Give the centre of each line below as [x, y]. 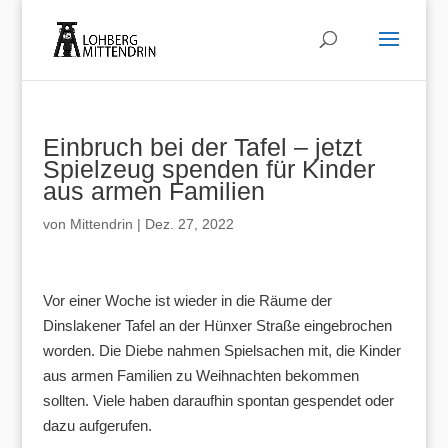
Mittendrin [101, 224]
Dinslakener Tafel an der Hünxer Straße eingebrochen [217, 325]
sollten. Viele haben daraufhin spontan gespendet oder [218, 400]
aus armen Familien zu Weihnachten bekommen [200, 375]
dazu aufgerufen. [97, 425]
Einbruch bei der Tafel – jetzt [202, 147]
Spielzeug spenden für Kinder [208, 169]
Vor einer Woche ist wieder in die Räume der [187, 300]
